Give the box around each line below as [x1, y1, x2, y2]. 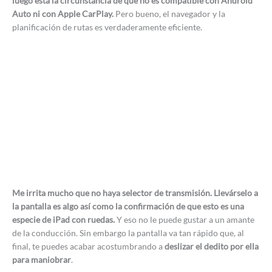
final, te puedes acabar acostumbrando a [12, 240, 165, 251]
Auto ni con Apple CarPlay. [12, 8, 114, 19]
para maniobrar [12, 254, 71, 265]
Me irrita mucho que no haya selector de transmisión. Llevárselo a [12, 187, 258, 198]
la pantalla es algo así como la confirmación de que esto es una [12, 200, 244, 211]
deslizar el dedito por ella [165, 240, 259, 251]
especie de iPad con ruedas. [12, 214, 115, 225]
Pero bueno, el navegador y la [114, 8, 225, 19]
